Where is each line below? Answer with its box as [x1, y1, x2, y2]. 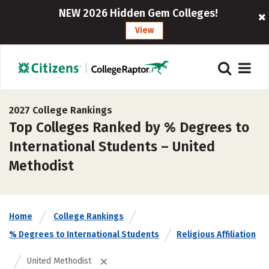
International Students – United [9, 138, 215, 155]
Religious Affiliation [177, 229, 256, 240]
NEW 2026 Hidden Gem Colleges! [59, 7, 219, 20]
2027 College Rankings [9, 104, 112, 116]
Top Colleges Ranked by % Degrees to [9, 119, 249, 136]
